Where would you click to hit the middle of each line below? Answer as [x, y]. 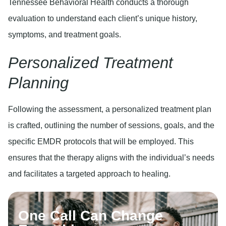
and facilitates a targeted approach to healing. [89, 174]
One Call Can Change [91, 216]
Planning [38, 83]
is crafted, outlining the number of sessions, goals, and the [111, 125]
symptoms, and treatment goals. [65, 35]
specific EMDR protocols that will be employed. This [101, 141]
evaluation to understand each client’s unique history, [103, 19]
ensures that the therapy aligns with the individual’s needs [111, 157]
